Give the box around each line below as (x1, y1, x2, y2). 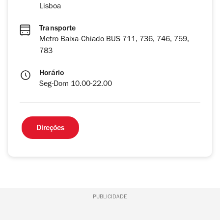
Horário (39, 70, 64, 78)
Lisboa (39, 3, 61, 11)
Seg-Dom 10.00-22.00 (39, 81, 112, 89)
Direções (36, 125, 64, 133)
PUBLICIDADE (92, 194, 127, 201)
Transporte (39, 25, 76, 33)
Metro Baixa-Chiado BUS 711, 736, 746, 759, (39, 36, 189, 44)
